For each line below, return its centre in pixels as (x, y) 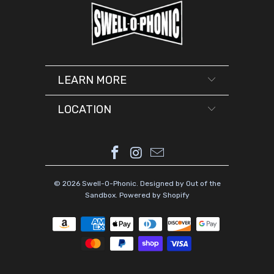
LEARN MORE (92, 80)
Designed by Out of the (180, 183)
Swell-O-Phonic (109, 183)
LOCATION (84, 109)
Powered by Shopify (154, 195)
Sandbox (100, 195)
